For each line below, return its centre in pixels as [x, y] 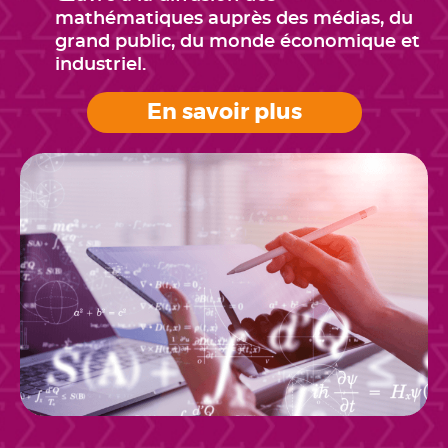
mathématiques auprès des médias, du [234, 19]
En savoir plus [224, 112]
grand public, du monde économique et [237, 42]
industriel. [100, 65]
